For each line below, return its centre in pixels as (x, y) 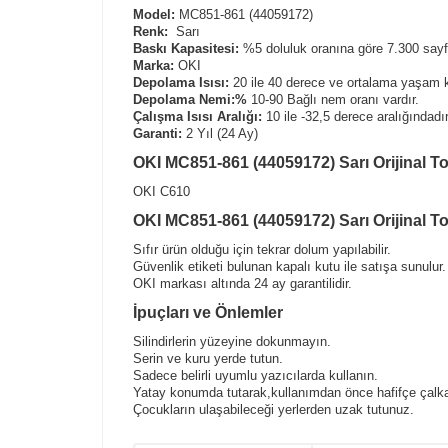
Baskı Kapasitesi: (186, 48)
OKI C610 (161, 191)
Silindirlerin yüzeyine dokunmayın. (232, 341)
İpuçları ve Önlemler (208, 312)
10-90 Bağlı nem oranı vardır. (333, 99)
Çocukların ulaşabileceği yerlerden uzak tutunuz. (273, 409)
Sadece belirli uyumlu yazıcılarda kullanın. (255, 375)
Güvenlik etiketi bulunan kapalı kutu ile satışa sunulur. (289, 266)
